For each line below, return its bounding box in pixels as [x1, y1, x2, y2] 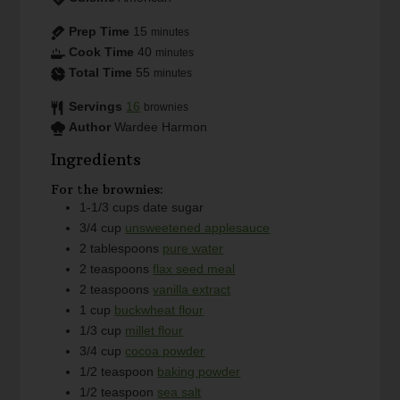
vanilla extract [153, 282, 231, 297]
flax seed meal [153, 262, 236, 277]
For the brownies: [51, 181, 164, 198]
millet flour [125, 323, 184, 338]
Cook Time [69, 45, 135, 60]
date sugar [143, 200, 204, 215]
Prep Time [69, 24, 130, 39]
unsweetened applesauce [125, 221, 271, 236]
